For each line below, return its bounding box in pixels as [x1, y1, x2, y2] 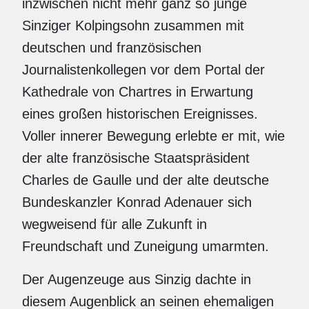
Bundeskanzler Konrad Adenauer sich [22, 195, 252, 210]
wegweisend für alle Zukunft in [22, 217, 207, 232]
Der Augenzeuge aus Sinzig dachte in [22, 272, 251, 287]
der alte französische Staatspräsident [22, 150, 250, 166]
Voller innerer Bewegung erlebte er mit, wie [22, 128, 285, 143]
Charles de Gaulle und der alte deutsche [22, 172, 269, 188]
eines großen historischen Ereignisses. [22, 106, 258, 121]
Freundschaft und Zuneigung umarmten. [22, 239, 269, 254]
